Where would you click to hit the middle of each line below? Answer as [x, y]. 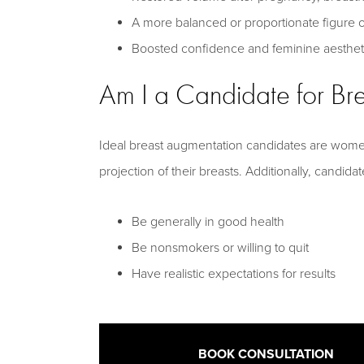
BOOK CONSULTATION [266, 354]
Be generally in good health [208, 222]
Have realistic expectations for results [234, 274]
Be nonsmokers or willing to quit [220, 248]
